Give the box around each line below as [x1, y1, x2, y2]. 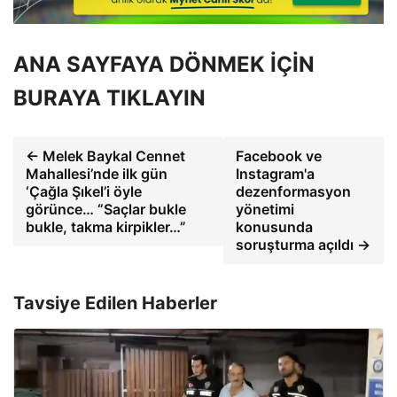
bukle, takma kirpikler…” [26, 218, 186, 237]
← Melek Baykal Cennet [26, 147, 185, 166]
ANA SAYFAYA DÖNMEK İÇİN [13, 51, 315, 78]
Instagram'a [236, 165, 315, 183]
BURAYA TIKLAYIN [13, 85, 206, 112]
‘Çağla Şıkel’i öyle [26, 183, 142, 201]
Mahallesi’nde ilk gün [26, 165, 167, 183]
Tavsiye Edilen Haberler [13, 292, 217, 315]
